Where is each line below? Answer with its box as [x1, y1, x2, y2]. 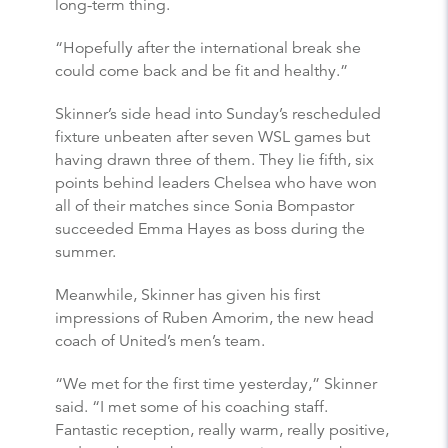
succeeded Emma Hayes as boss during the [55, 218, 365, 239]
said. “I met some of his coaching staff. [55, 396, 328, 417]
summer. [55, 241, 116, 262]
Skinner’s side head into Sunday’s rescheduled [55, 103, 381, 124]
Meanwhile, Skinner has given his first [55, 284, 320, 305]
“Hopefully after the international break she [55, 37, 361, 58]
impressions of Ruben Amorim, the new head [55, 307, 374, 328]
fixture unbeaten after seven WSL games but [55, 126, 370, 147]
